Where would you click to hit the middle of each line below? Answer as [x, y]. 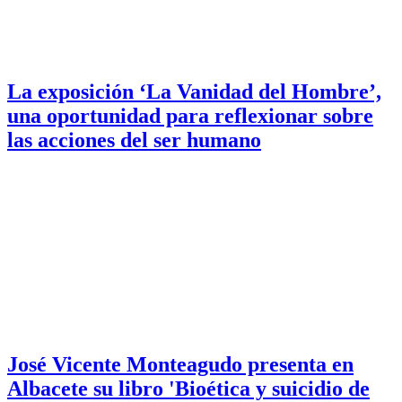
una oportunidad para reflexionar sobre [190, 115]
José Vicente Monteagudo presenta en [180, 365]
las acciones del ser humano [134, 140]
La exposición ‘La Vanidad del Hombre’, [194, 91]
